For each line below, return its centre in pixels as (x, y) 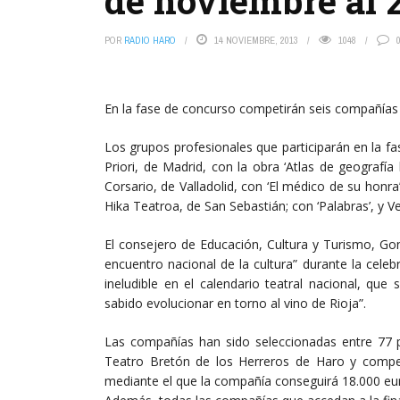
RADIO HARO (150, 40)
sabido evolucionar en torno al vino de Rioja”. (235, 303)
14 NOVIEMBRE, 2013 (256, 40)
